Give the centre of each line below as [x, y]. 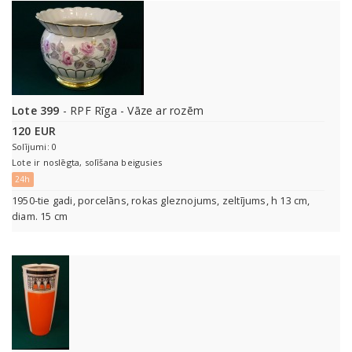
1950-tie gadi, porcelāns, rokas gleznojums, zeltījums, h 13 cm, [161, 201]
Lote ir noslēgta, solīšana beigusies [87, 163]
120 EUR [34, 131]
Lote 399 [36, 111]
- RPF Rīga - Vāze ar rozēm [132, 111]
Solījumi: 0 [35, 147]
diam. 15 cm [40, 217]
